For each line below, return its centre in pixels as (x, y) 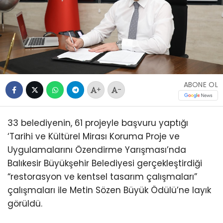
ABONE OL (201, 84)
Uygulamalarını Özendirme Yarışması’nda (97, 150)
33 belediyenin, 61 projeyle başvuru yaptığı (98, 123)
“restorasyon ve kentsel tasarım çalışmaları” (102, 176)
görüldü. (25, 203)
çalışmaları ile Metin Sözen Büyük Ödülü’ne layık (109, 190)
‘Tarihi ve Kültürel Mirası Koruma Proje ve (94, 136)
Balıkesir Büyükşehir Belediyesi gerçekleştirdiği (105, 163)
